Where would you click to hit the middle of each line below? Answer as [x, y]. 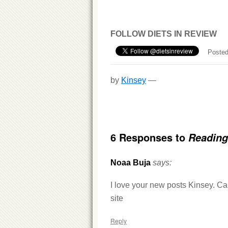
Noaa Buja [131, 163]
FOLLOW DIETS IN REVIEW [164, 34]
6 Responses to [149, 137]
